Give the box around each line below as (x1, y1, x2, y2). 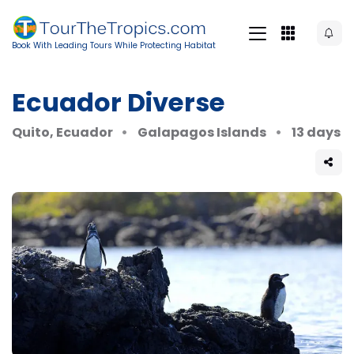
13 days (291, 122, 341, 141)
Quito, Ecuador (12, 122, 113, 141)
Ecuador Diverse (12, 84, 225, 120)
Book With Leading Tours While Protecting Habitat (12, 40, 216, 51)
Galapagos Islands (137, 122, 267, 141)
